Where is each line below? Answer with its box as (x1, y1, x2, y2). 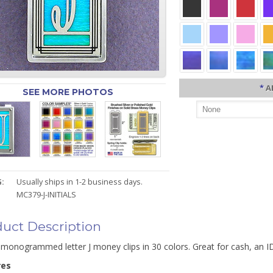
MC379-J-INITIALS (16, 190, 77, 200)
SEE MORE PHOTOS (22, 87, 113, 97)
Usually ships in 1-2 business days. (16, 177, 143, 187)
